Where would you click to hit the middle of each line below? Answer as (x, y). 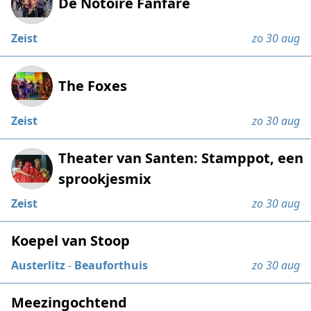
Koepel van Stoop (71, 240)
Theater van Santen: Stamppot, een (181, 158)
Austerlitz (39, 265)
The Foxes (93, 85)
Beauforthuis (111, 265)
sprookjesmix (105, 178)
